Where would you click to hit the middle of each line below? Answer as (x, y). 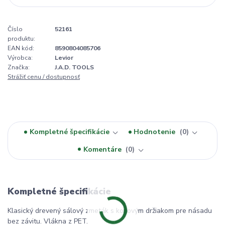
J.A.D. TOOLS (74, 68)
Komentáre (103, 149)
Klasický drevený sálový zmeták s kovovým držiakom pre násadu (110, 211)
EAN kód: (21, 48)
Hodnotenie (156, 132)
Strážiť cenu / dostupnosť (44, 77)
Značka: (19, 68)
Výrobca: (20, 58)
